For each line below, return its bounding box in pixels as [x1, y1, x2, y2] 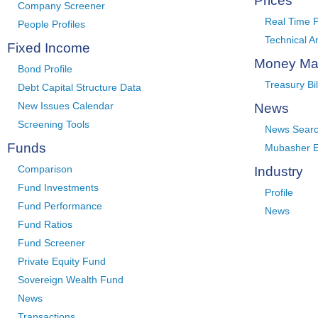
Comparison [18, 163, 72, 175]
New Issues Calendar [18, 100, 114, 111]
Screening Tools [18, 119, 89, 130]
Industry [254, 164, 304, 179]
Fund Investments [18, 182, 99, 193]
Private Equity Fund [18, 256, 106, 267]
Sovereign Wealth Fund [18, 274, 124, 285]
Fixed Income [7, 40, 90, 55]
